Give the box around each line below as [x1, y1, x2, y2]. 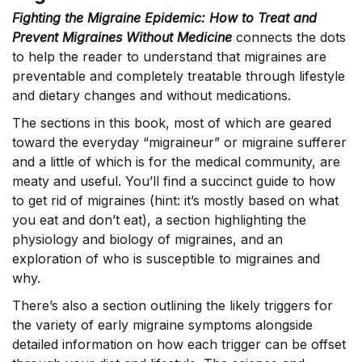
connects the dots [232, 29, 346, 45]
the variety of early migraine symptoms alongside [12, 317, 313, 333]
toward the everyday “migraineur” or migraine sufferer [12, 134, 347, 150]
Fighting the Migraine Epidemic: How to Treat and [12, 10, 317, 26]
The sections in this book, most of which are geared [12, 115, 331, 131]
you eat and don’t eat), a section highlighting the [12, 212, 306, 228]
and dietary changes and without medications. [12, 87, 291, 103]
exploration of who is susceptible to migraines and [12, 250, 320, 267]
